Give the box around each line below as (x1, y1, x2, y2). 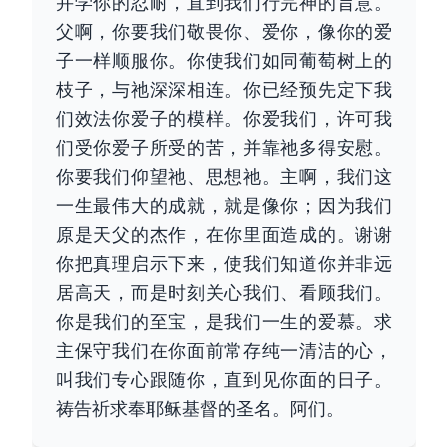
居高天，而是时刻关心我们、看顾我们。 (56, 280, 392, 304)
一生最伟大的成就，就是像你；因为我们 (56, 193, 392, 217)
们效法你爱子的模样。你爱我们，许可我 (56, 106, 392, 130)
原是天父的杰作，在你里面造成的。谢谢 (56, 222, 392, 246)
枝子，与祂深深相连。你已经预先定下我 (56, 77, 392, 101)
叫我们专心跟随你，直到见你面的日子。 (56, 367, 392, 391)
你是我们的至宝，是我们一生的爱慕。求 (56, 309, 392, 333)
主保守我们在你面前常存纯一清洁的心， (56, 338, 392, 362)
